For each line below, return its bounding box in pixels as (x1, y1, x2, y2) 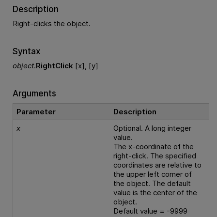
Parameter (16, 107, 56, 116)
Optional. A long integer (113, 123, 192, 133)
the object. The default (113, 178, 191, 188)
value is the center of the (113, 187, 198, 197)
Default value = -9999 (113, 206, 188, 216)
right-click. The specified (113, 151, 197, 160)
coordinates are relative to (113, 160, 202, 170)
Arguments (12, 88, 56, 99)
